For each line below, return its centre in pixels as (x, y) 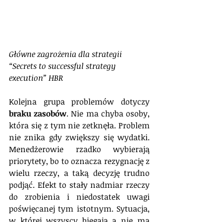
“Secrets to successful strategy (63, 66)
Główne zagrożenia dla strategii (66, 54)
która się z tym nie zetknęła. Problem (79, 125)
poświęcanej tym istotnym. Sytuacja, (79, 208)
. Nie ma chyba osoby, (108, 113)
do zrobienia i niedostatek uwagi (79, 196)
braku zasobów (38, 113)
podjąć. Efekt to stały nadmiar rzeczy (79, 185)
